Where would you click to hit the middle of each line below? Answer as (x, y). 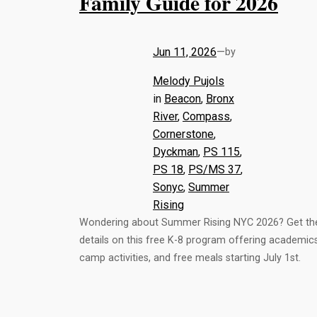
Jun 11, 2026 (185, 52)
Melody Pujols (189, 81)
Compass (206, 117)
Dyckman (175, 152)
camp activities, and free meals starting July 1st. (190, 258)
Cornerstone (183, 134)
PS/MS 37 (214, 170)
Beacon (183, 99)
